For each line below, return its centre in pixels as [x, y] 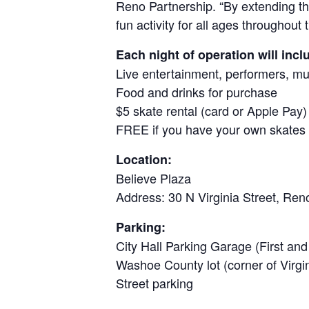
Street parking [156, 283]
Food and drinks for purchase [200, 92]
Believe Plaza [155, 178]
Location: [144, 160]
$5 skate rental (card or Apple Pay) [211, 111]
